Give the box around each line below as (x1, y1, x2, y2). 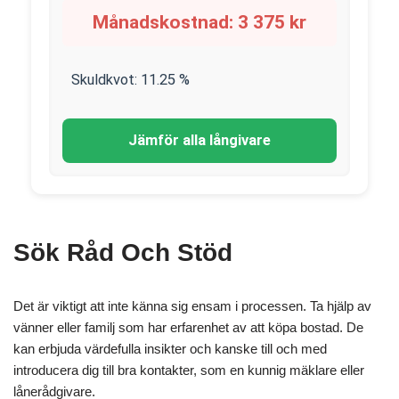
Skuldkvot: (71, 71, 141, 88)
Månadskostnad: (93, 12, 238, 33)
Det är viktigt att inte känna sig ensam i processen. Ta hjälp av (13, 298, 371, 313)
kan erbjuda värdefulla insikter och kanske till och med (13, 341, 327, 356)
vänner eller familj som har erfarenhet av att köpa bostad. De (13, 320, 363, 335)
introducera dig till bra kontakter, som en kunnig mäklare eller (13, 362, 364, 378)
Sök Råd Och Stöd (13, 239, 232, 266)
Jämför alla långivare (128, 132, 271, 149)
